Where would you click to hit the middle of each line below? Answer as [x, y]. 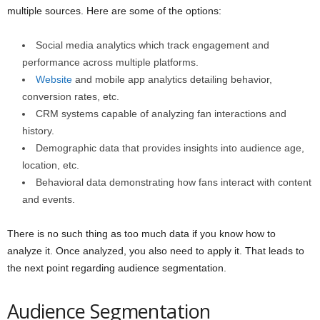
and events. [49, 199]
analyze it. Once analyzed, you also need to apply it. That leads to [156, 250]
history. [38, 130]
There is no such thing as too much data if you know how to [141, 233]
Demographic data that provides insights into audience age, [170, 147]
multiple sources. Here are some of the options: [114, 10]
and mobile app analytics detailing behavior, [172, 79]
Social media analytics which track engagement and [152, 45]
